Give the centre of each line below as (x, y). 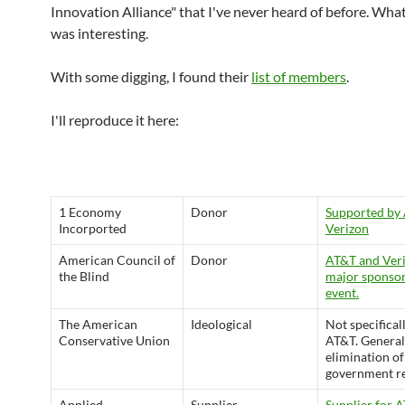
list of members (299, 76)
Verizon (347, 228)
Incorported (93, 228)
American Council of (117, 260)
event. (342, 292)
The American (98, 324)
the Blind (84, 276)
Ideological (221, 324)
